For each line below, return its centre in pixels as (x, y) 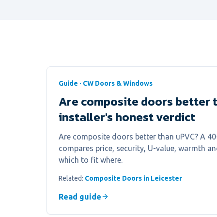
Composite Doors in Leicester (133, 178)
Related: (72, 178)
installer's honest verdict (127, 117)
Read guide (80, 197)
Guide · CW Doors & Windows (106, 83)
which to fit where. (91, 160)
